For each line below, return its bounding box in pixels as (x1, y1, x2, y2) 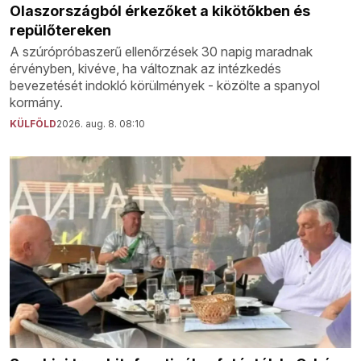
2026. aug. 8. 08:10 (56, 118, 145, 131)
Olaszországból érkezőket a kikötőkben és (10, 2, 310, 20)
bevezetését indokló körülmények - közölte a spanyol (10, 77, 320, 94)
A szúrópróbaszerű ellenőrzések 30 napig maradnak (10, 44, 313, 60)
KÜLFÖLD (10, 118, 56, 131)
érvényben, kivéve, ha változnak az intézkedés (10, 60, 281, 77)
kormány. (10, 94, 63, 111)
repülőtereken (10, 22, 111, 39)
